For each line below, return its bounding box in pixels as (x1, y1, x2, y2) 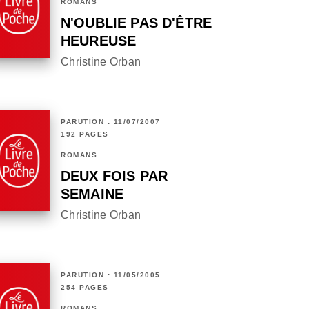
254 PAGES (61, 283, 109, 292)
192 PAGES (61, 130, 109, 139)
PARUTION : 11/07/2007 (61, 118, 161, 126)
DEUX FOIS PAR (61, 168, 168, 184)
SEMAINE (61, 186, 124, 202)
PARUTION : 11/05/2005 (61, 271, 161, 279)
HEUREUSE (61, 33, 137, 49)
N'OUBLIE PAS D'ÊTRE (61, 15, 212, 31)
